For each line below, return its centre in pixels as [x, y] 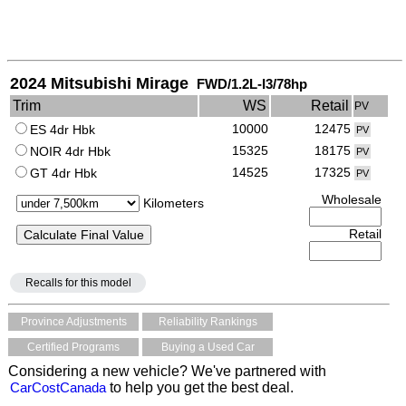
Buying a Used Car [208, 347]
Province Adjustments [73, 322]
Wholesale [352, 199]
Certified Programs [73, 347]
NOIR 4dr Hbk [70, 151]
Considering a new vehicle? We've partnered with [167, 371]
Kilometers [172, 203]
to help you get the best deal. [200, 387]
